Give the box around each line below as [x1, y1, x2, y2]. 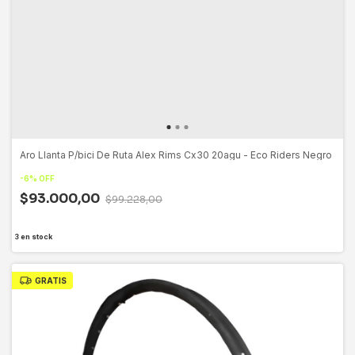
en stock [18, 231, 52, 241]
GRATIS [34, 275, 67, 285]
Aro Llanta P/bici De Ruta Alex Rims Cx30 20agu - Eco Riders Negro [20, 148, 332, 161]
